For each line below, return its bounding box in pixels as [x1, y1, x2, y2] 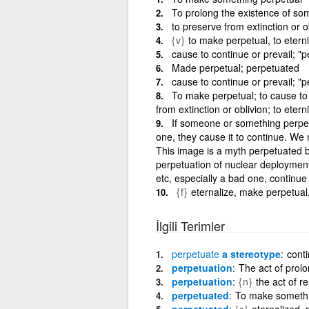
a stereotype [219, 246, 281, 261]
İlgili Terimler [155, 216, 225, 235]
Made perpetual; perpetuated [171, 60, 299, 74]
